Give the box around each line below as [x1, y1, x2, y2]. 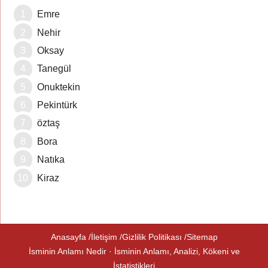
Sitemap [186, 232, 218, 242]
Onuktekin [37, 81, 81, 92]
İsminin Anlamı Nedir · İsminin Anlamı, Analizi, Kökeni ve [28, 246, 240, 256]
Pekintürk [37, 100, 78, 111]
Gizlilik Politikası [121, 232, 182, 242]
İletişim [90, 232, 117, 242]
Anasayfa [50, 232, 86, 242]
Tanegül [37, 63, 72, 74]
